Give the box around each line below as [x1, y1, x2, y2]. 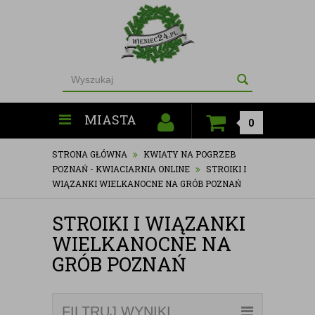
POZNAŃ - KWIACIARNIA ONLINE [52, 162, 190, 174]
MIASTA [84, 110, 136, 128]
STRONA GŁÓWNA [52, 148, 127, 160]
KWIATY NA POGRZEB [143, 148, 236, 160]
